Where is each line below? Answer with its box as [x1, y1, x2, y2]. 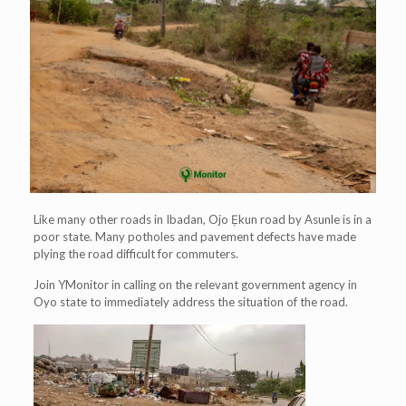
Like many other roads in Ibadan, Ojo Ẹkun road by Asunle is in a [33, 211, 372, 227]
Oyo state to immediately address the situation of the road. [33, 294, 348, 309]
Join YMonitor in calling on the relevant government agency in [33, 276, 357, 292]
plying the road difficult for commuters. [33, 246, 238, 261]
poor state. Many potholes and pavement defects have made [33, 228, 356, 244]
